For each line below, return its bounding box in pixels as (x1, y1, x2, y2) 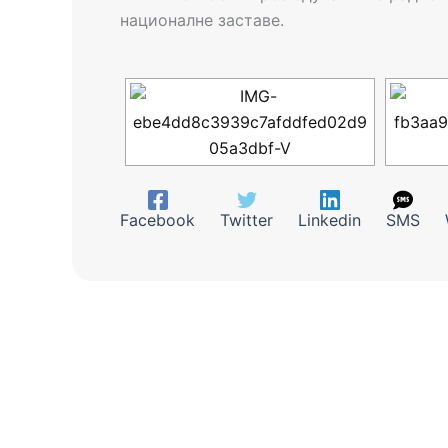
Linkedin (298, 210, 361, 231)
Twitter (220, 210, 273, 231)
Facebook (120, 210, 195, 231)
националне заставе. (120, 9, 284, 30)
